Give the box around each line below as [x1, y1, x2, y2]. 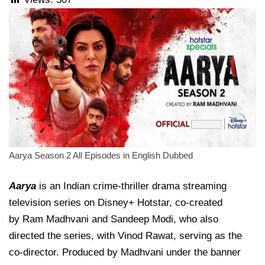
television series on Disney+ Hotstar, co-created [9, 197, 222, 209]
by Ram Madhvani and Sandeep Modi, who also [9, 214, 218, 225]
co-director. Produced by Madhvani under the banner [9, 247, 241, 258]
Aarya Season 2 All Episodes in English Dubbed [9, 150, 193, 161]
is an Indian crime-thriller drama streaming [36, 180, 227, 192]
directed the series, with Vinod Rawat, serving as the [9, 230, 242, 242]
